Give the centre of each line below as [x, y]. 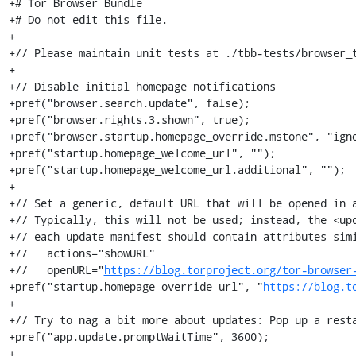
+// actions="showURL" [81, 253]
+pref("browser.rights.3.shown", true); [129, 120]
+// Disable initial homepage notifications [142, 86]
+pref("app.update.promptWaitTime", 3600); [139, 337]
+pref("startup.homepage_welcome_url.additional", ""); [177, 170]
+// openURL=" [56, 270]
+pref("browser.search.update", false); [129, 103]
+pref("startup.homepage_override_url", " [135, 286]
